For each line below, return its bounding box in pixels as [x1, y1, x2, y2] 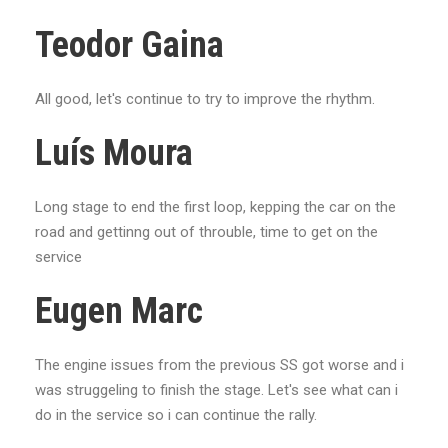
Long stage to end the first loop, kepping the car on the [35, 198, 396, 216]
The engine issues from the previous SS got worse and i [35, 356, 404, 374]
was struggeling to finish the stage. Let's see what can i [35, 381, 398, 399]
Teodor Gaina [35, 24, 224, 66]
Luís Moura [35, 132, 193, 174]
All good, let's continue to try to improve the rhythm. [35, 90, 375, 108]
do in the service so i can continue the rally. [35, 406, 317, 424]
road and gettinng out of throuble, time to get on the [35, 223, 378, 241]
